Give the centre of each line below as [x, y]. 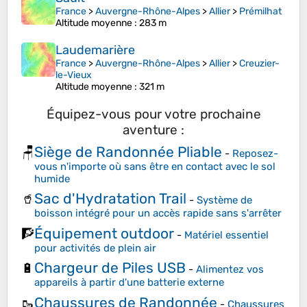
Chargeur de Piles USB [110, 268]
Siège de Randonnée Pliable [128, 151]
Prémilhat [260, 12]
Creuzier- [259, 64]
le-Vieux [74, 75]
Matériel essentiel [226, 235]
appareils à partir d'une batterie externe [129, 283]
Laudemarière [95, 50]
